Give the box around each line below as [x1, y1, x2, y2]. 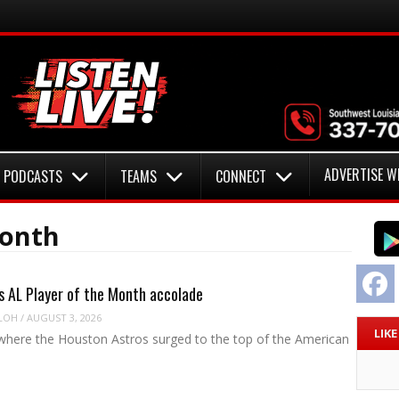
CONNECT [215, 165, 266, 187]
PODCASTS [3, 165, 62, 187]
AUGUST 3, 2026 [26, 310, 102, 324]
